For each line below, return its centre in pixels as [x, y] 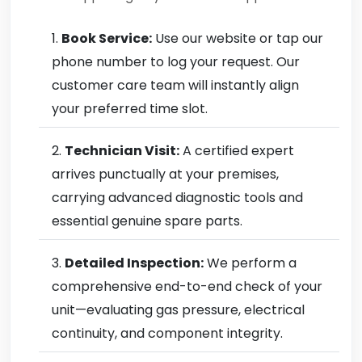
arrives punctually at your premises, [165, 174]
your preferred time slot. [130, 109]
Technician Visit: [122, 151]
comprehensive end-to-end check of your [187, 286]
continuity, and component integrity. [167, 333]
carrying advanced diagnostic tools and [177, 198]
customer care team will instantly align [175, 85]
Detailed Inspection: [134, 263]
